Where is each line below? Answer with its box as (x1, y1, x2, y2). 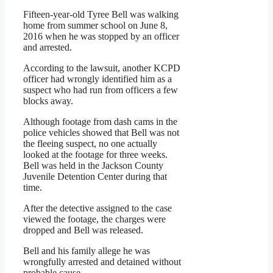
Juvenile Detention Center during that (23, 171, 167, 182)
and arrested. (23, 42, 72, 53)
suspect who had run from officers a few (23, 85, 178, 96)
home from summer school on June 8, (23, 20, 168, 31)
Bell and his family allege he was (23, 246, 150, 257)
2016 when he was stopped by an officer (23, 31, 179, 42)
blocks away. (23, 96, 73, 107)
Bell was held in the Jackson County (23, 160, 163, 171)
